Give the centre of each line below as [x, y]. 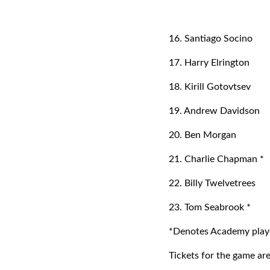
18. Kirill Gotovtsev [211, 87]
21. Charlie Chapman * [216, 159]
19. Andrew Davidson [214, 111]
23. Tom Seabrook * [211, 207]
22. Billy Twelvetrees [212, 183]
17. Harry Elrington [209, 63]
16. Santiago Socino [211, 39]
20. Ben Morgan [202, 135]
